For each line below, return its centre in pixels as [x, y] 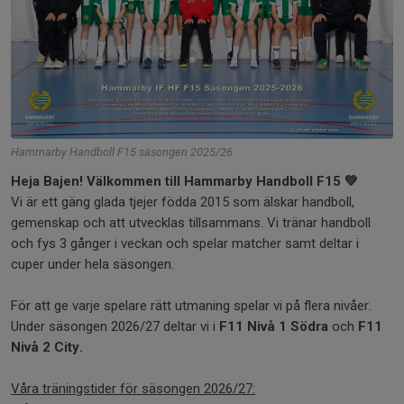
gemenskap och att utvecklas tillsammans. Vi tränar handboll [191, 222]
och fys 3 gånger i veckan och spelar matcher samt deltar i [185, 243]
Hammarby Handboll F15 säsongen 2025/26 [122, 151]
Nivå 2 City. [47, 347]
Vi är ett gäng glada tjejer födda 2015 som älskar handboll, [183, 202]
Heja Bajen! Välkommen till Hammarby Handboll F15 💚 [184, 181]
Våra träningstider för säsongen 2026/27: [133, 388]
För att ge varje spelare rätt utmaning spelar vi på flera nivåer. [191, 305]
